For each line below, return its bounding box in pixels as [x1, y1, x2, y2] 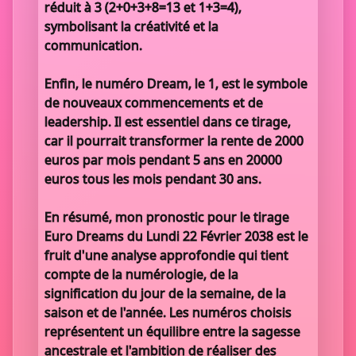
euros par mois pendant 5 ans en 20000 [44, 151, 282, 168]
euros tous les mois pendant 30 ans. [44, 170, 261, 188]
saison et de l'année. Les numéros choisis [44, 304, 292, 321]
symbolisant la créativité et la [44, 17, 219, 35]
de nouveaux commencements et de [44, 94, 263, 111]
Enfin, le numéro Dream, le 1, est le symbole [44, 75, 308, 92]
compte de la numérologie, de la [44, 265, 238, 283]
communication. [44, 37, 142, 54]
